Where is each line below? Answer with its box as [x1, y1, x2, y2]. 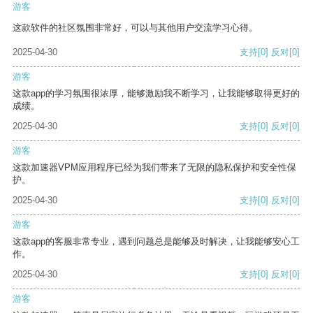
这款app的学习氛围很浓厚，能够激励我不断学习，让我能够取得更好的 [13, 88, 300, 99]
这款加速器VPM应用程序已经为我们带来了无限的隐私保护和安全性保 [13, 162, 296, 173]
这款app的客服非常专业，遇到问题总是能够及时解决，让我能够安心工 [13, 236, 300, 247]
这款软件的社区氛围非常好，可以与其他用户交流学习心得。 [13, 22, 258, 34]
